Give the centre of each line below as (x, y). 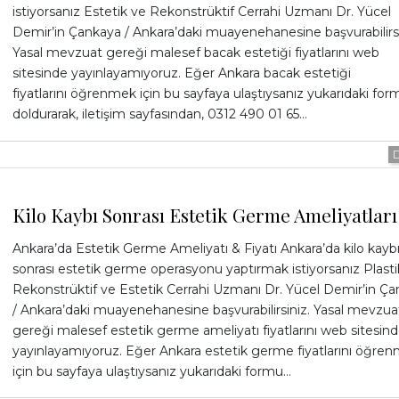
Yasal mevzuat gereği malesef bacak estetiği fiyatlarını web (195, 53)
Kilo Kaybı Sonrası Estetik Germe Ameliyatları (204, 214)
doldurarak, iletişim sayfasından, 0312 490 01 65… (159, 114)
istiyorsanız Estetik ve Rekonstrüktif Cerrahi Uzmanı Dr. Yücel (201, 12)
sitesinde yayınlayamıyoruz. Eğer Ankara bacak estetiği (181, 73)
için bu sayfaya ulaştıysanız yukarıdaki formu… (151, 371)
